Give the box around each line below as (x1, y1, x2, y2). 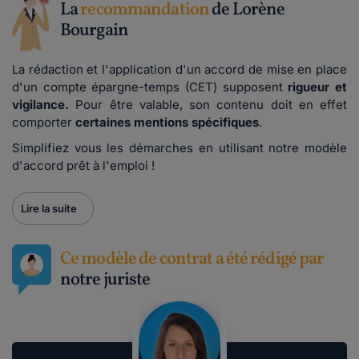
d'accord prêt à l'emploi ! (12, 158, 155, 173)
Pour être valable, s (75, 97, 196, 112)
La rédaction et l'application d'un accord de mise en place (12, 62, 347, 77)
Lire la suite (21, 202, 77, 215)
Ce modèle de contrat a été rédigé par (60, 246, 325, 272)
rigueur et (288, 79, 348, 95)
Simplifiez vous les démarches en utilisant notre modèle (12, 140, 347, 155)
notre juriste (60, 267, 151, 292)
